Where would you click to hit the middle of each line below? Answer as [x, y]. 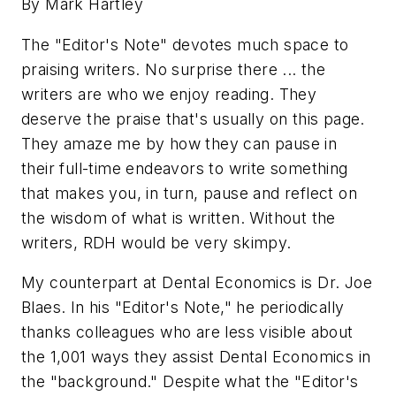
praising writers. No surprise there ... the [174, 69]
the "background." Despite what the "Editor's [190, 382]
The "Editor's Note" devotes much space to [185, 44]
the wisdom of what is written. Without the [179, 217]
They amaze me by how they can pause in [179, 143]
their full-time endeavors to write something [185, 168]
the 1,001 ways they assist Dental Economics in [196, 357]
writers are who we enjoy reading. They [169, 94]
